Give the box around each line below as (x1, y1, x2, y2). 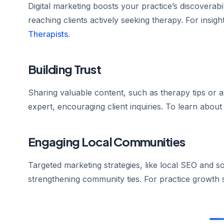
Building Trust (28, 61, 101, 76)
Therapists (28, 29, 68, 39)
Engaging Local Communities (28, 134, 185, 149)
